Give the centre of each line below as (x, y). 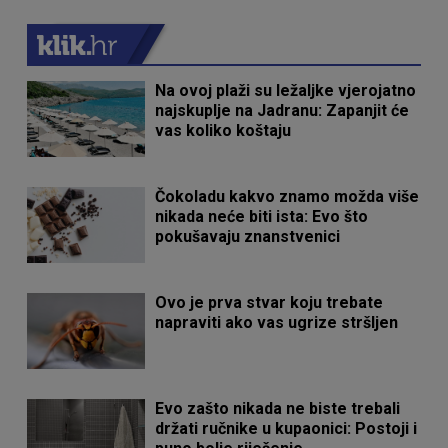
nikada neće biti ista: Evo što (262, 216)
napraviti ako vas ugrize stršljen (277, 322)
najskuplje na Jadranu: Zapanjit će (282, 110)
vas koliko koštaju (223, 130)
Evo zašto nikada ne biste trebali (278, 408)
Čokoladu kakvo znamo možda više (287, 196)
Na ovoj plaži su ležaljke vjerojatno (286, 90)
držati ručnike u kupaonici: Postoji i (286, 428)
